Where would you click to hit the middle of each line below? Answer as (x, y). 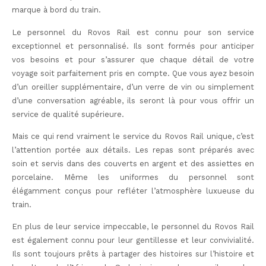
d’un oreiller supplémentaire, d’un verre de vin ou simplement (133, 87)
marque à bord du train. (56, 10)
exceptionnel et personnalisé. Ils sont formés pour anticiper (133, 46)
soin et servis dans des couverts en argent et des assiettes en (133, 163)
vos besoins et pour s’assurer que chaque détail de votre (133, 59)
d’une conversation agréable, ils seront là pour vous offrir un (133, 100)
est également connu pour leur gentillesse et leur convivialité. (133, 240)
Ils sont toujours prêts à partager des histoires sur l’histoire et (133, 254)
